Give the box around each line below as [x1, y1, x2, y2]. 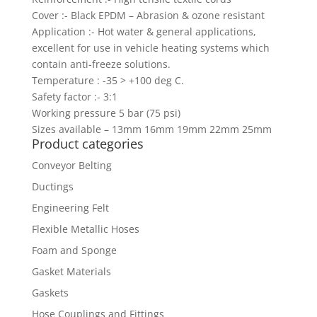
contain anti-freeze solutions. [31, 57, 171, 71]
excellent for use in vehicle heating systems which [31, 41, 270, 55]
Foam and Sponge [31, 243, 117, 258]
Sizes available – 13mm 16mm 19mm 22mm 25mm [31, 122, 272, 137]
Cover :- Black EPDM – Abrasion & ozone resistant [31, 8, 265, 23]
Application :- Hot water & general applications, [31, 25, 256, 39]
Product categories [31, 135, 144, 153]
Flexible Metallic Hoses [31, 222, 139, 236]
